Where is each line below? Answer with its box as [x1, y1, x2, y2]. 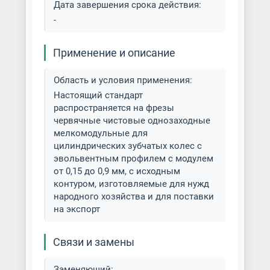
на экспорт [53, 204, 100, 215]
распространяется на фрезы [53, 102, 174, 113]
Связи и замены [52, 236, 134, 248]
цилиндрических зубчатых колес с [53, 140, 202, 151]
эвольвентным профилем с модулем [53, 153, 213, 164]
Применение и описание [52, 46, 175, 59]
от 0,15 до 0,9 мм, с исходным [53, 166, 180, 177]
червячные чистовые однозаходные [53, 115, 210, 126]
